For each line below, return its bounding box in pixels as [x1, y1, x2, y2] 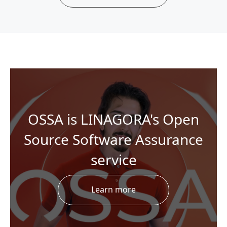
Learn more [91, 183, 136, 195]
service [90, 149, 137, 169]
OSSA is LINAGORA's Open [28, 109, 199, 129]
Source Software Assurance [24, 129, 203, 149]
